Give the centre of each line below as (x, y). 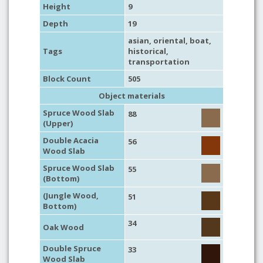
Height (57, 6)
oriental (169, 41)
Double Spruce (72, 248)
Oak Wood (63, 227)
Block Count (67, 79)
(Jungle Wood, (71, 195)
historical (147, 51)
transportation (159, 62)
